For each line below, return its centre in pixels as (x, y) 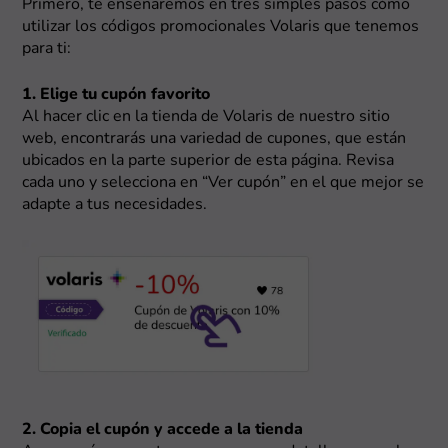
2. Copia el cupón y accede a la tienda (163, 429)
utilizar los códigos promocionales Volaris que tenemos (221, 27)
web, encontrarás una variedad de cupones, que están (214, 139)
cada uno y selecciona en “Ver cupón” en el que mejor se (223, 183)
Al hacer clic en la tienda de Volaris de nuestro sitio (206, 117)
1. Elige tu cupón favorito (116, 95)
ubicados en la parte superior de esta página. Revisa (208, 161)
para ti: (47, 49)
